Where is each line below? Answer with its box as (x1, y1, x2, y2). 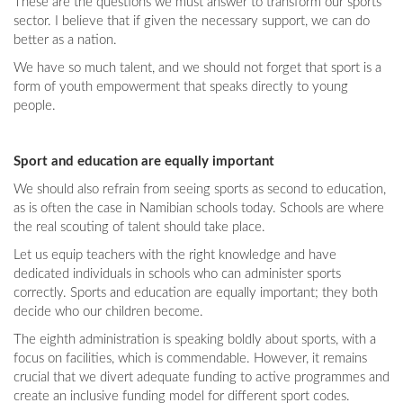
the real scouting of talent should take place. (13, 220, 265, 235)
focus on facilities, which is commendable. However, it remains (13, 352, 367, 366)
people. (13, 99, 56, 113)
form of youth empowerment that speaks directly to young (13, 80, 348, 94)
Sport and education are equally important (13, 155, 274, 169)
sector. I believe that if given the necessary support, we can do (13, 14, 370, 29)
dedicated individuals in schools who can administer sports (13, 267, 341, 282)
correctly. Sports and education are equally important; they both (13, 286, 378, 300)
